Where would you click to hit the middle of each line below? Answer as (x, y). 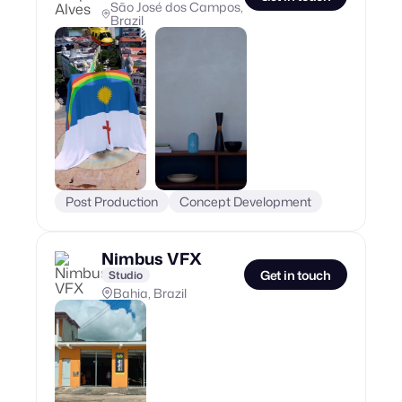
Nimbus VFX (152, 258)
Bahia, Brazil (150, 293)
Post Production (112, 201)
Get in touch (295, 275)
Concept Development (245, 201)
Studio (126, 275)
